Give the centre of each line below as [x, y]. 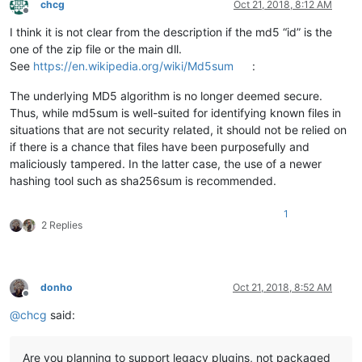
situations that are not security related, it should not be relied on [178, 130]
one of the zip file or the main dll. [96, 49]
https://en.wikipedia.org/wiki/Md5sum [133, 66]
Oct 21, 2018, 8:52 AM [282, 288]
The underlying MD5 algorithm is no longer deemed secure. [166, 96]
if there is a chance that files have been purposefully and [160, 147]
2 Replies [62, 225]
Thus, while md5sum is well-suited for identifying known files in [175, 113]
